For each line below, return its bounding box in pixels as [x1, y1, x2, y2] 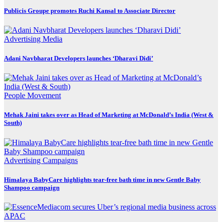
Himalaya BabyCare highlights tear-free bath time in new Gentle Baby [4, 175, 201, 183]
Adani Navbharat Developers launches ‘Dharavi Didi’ [4, 55, 153, 62]
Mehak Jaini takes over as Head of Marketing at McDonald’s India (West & [4, 111, 214, 119]
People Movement [4, 91, 61, 100]
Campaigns [43, 156, 78, 165]
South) [4, 119, 22, 127]
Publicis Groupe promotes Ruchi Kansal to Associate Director [4, 6, 175, 14]
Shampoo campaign [4, 183, 59, 191]
